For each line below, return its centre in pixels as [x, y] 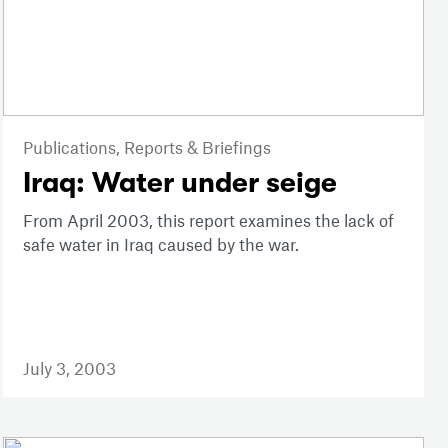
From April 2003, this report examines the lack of [208, 220]
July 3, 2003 [69, 368]
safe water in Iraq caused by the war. [160, 244]
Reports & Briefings [197, 147]
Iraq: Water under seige [179, 183]
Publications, [73, 147]
